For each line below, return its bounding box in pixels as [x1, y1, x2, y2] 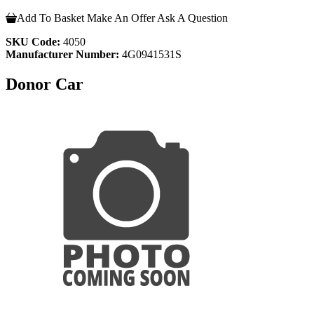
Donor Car [6, 74, 83, 93]
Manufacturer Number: [6, 48, 119, 60]
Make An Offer [87, 11, 155, 24]
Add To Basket [17, 11, 84, 24]
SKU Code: [6, 35, 60, 48]
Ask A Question [157, 11, 228, 24]
